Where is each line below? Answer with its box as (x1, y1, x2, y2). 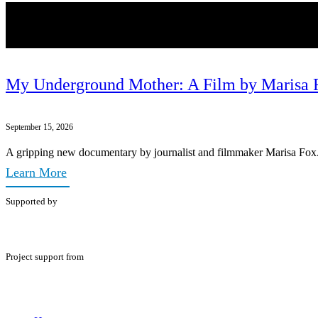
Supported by (6, 195, 57, 207)
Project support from (6, 251, 84, 263)
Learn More (6, 165, 67, 180)
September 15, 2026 (6, 121, 73, 132)
